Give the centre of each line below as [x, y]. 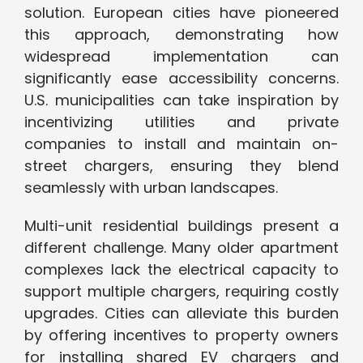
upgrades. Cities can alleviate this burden [181, 314]
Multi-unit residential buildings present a [181, 226]
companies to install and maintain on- [181, 144]
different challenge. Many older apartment [181, 248]
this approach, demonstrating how [181, 35]
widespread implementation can [181, 57]
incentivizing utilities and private [181, 122]
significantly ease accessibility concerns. [181, 79]
